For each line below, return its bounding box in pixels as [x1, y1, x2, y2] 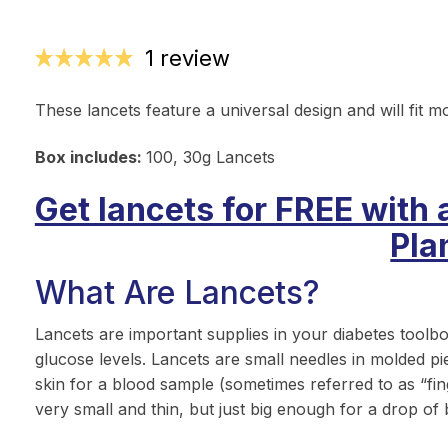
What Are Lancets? [34, 273, 320, 312]
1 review [144, 45, 230, 71]
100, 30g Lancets [145, 147, 275, 167]
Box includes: [34, 147, 146, 167]
